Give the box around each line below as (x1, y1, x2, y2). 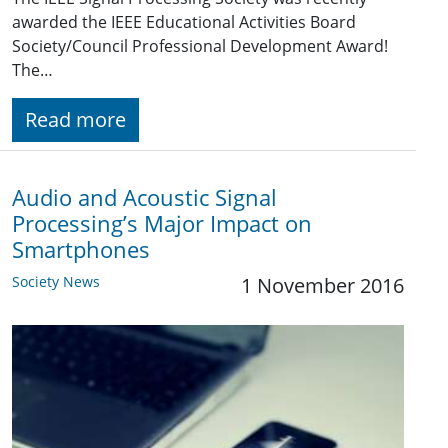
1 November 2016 (241, 272, 404, 300)
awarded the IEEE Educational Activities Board (12, 11, 356, 34)
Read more (25, 106, 126, 134)
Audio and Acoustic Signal (12, 183, 277, 213)
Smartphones (12, 235, 150, 265)
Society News (12, 272, 100, 292)
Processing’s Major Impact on (12, 209, 312, 239)
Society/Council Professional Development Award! (12, 35, 388, 58)
